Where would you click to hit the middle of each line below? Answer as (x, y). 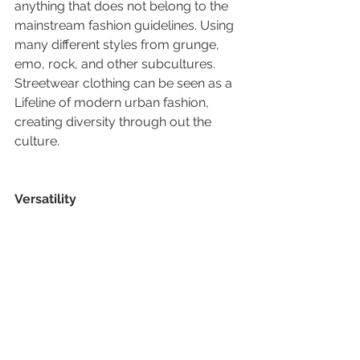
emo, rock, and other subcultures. (117, 64)
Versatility (45, 199)
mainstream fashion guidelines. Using (126, 25)
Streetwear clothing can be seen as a (125, 83)
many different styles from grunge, (119, 45)
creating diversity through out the (115, 122)
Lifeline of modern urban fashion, (113, 102)
